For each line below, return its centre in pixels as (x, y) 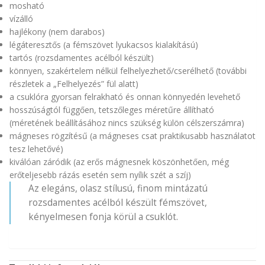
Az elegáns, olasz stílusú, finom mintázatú (118, 188)
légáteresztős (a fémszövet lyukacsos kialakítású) (104, 44)
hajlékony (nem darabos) (57, 31)
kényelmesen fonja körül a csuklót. (103, 216)
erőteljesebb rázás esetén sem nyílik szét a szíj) (100, 174)
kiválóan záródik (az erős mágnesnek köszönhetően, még (119, 161)
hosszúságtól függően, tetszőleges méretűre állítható (112, 109)
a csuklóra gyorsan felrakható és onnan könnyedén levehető (125, 96)
